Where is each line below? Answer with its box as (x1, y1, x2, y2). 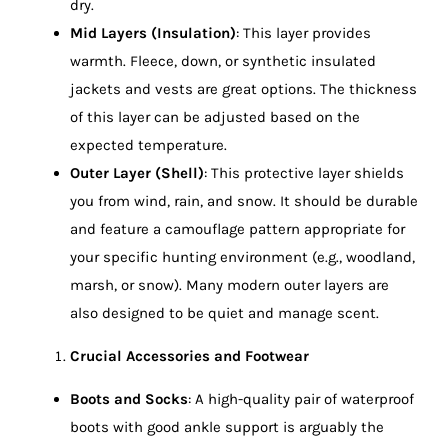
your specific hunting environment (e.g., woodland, (69, 247, 415, 266)
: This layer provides (235, 23, 371, 42)
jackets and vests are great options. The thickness (69, 79, 417, 98)
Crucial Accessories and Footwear (69, 346, 309, 365)
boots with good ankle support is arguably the (69, 417, 384, 436)
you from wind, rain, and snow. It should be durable (69, 191, 418, 210)
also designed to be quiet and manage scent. (69, 303, 379, 322)
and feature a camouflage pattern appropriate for (69, 219, 405, 238)
